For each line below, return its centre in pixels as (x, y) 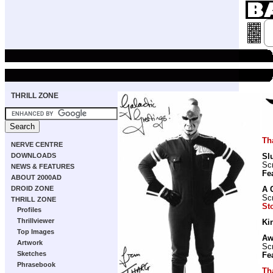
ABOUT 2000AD (36, 177)
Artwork (30, 243)
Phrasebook (36, 264)
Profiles (29, 210)
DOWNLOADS (34, 155)
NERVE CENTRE (37, 144)
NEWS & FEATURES (43, 166)
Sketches (32, 253)
